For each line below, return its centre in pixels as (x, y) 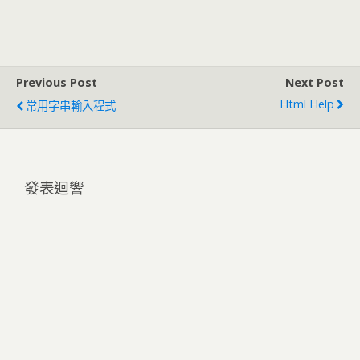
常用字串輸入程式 (71, 106)
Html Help (307, 104)
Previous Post (57, 82)
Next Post (315, 82)
